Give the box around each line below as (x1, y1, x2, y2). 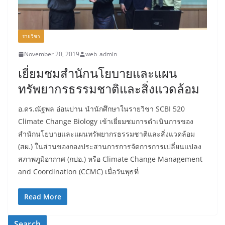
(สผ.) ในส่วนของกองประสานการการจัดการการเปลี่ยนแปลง (18, 142, 201, 152)
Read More (24, 192, 61, 202)
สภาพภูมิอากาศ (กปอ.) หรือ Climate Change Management (18, 154, 202, 164)
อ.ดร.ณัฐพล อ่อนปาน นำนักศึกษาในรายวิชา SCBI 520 (18, 104, 185, 114)
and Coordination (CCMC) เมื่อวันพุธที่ (18, 167, 139, 177)
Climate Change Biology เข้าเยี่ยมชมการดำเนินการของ (18, 117, 193, 127)
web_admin (85, 50, 117, 59)
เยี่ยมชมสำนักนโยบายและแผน (18, 65, 177, 82)
